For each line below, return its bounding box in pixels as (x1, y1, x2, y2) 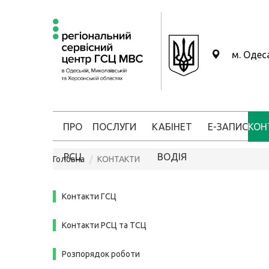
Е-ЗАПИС (208, 121, 248, 132)
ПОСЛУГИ (92, 121, 136, 132)
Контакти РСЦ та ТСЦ (62, 220, 147, 230)
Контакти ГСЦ (62, 192, 116, 201)
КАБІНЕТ (152, 121, 192, 132)
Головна (53, 154, 85, 164)
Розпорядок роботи (62, 249, 140, 259)
